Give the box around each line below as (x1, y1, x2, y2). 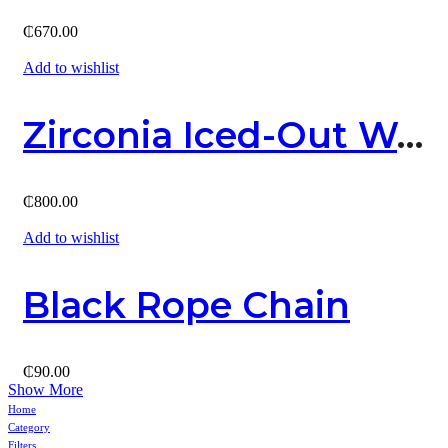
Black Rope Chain (23, 283, 350, 328)
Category (8, 421, 50, 434)
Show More (8, 381, 83, 399)
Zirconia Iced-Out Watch (397, 113, 423, 158)
